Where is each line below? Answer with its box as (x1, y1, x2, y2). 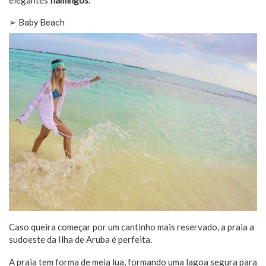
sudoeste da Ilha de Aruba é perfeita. (9, 233, 152, 245)
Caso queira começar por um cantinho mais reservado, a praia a (9, 221, 254, 232)
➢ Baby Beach (9, 17, 65, 28)
